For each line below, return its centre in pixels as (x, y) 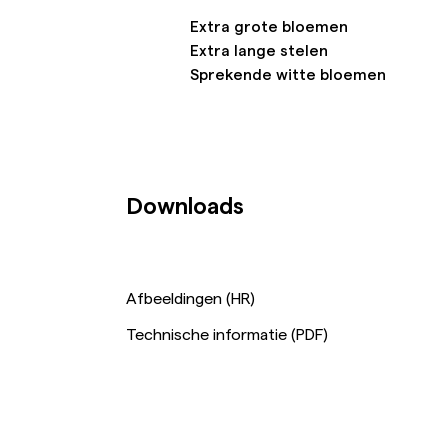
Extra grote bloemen (269, 26)
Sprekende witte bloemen (288, 74)
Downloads (185, 205)
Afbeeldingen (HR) (191, 297)
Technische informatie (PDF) (227, 333)
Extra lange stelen (259, 50)
